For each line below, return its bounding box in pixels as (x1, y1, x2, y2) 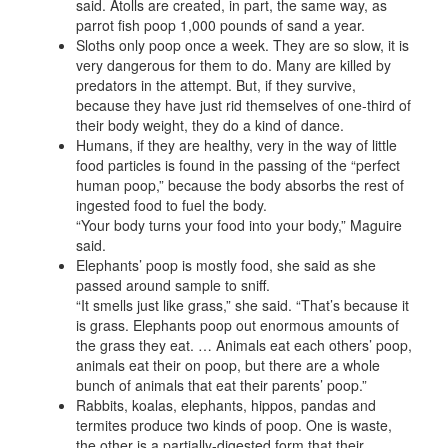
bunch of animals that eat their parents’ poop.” (75, 375, 367, 395)
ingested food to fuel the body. (75, 195, 267, 215)
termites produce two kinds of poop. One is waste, (75, 415, 392, 435)
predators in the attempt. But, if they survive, (75, 75, 356, 95)
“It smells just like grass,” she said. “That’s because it (75, 295, 409, 315)
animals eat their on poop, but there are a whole (75, 355, 380, 375)
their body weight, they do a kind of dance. (75, 115, 344, 135)
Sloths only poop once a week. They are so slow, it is (75, 35, 409, 55)
